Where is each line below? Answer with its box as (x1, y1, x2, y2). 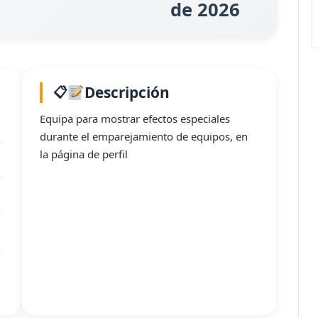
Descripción (84, 82, 170, 102)
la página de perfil (40, 147, 128, 162)
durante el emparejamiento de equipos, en (40, 129, 248, 144)
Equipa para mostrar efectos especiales (40, 111, 230, 126)
